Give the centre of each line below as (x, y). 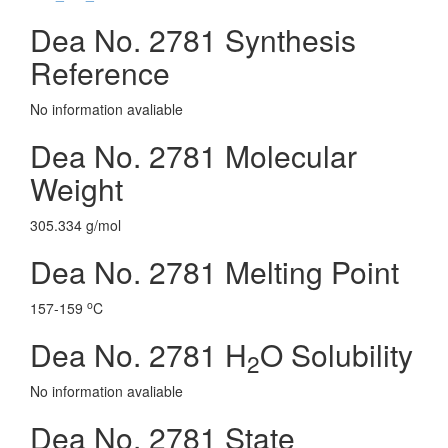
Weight (76, 188)
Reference (100, 72)
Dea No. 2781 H (138, 354)
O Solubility (336, 354)
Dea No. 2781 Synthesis (193, 39)
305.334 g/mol (75, 225)
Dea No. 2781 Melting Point (214, 271)
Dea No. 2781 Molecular (193, 155)
